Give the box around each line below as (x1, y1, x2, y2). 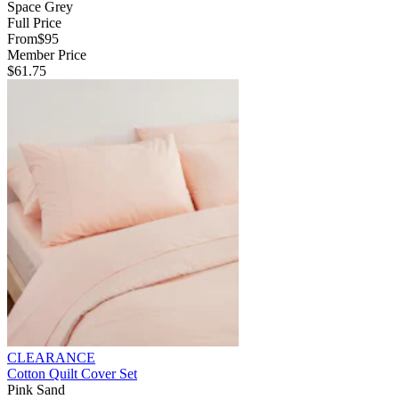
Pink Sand (7, 381, 65, 397)
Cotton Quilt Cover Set (7, 365, 137, 381)
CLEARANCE (7, 349, 95, 365)
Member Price (7, 46, 86, 62)
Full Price (7, 14, 61, 30)
